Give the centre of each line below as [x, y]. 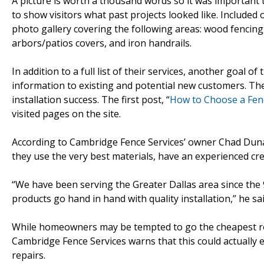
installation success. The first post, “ [91, 99]
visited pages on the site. [66, 113]
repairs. [29, 255]
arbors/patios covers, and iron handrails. [102, 43]
